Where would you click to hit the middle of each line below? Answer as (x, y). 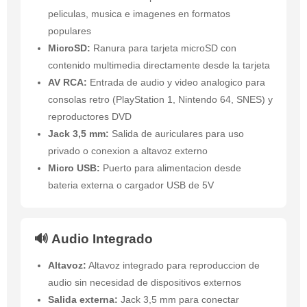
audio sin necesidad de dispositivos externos (145, 283)
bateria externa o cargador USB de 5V (131, 185)
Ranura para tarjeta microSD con (163, 48)
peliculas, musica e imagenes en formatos (139, 14)
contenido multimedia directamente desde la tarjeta (159, 65)
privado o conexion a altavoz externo (128, 151)
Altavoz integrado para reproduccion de (173, 266)
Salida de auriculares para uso (176, 134)
